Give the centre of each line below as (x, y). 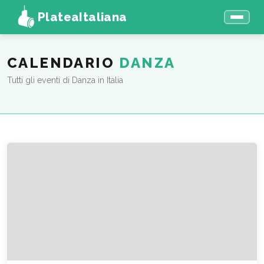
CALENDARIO (63, 63)
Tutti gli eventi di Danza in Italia (65, 80)
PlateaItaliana (82, 17)
